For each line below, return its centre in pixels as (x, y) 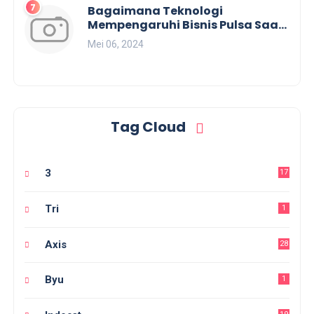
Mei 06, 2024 (116, 45)
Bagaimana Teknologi (156, 11)
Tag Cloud (149, 127)
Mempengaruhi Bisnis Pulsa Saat (186, 25)
